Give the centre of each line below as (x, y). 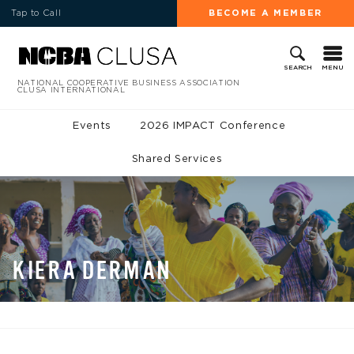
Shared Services (177, 159)
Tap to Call (36, 13)
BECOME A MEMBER (265, 13)
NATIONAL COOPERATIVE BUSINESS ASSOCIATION (128, 83)
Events (92, 126)
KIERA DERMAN (92, 270)
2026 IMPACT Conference (213, 126)
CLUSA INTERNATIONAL (71, 90)
